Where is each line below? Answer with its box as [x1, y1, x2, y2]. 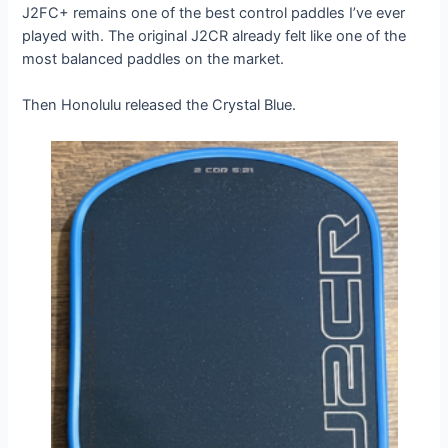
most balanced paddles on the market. [22, 49, 285, 68]
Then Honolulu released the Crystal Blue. [22, 96, 297, 115]
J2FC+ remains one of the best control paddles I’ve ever [22, 3, 406, 22]
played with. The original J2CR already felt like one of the [22, 26, 407, 45]
